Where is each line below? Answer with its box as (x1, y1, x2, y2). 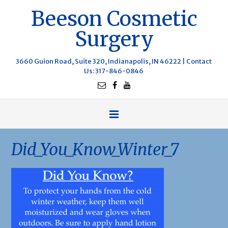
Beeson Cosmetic (31, 6, 197, 32)
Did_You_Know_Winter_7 (11, 139, 179, 160)
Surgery (74, 26, 154, 52)
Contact (186, 57, 212, 66)
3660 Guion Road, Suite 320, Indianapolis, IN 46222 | (16, 57, 186, 66)
